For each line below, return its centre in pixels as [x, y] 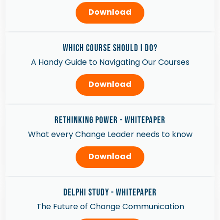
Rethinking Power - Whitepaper [110, 121]
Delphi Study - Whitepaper [110, 193]
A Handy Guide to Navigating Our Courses [110, 62]
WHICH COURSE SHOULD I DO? [110, 48]
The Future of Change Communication [110, 206]
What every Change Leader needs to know [110, 134]
